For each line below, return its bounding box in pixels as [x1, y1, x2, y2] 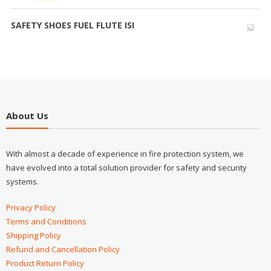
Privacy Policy [5, 201, 56, 213]
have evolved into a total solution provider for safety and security [5, 162, 247, 173]
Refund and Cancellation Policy [5, 243, 120, 255]
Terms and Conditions [5, 215, 87, 227]
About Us [5, 109, 48, 122]
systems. [5, 175, 39, 187]
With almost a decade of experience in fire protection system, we [5, 148, 244, 159]
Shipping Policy [5, 229, 61, 241]
